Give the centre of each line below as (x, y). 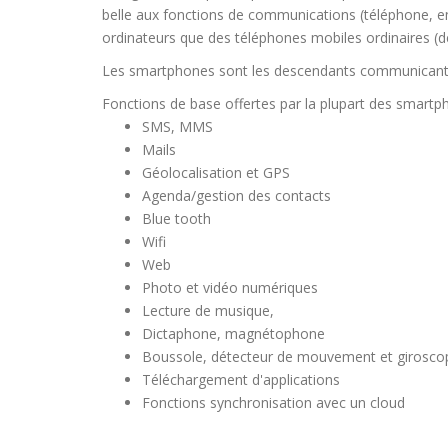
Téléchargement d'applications (241, 379)
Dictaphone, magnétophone (233, 333)
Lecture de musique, (208, 310)
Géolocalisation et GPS (216, 172)
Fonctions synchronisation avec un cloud (273, 402)
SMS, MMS (177, 126)
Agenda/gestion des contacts (236, 195)
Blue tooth (176, 218)
